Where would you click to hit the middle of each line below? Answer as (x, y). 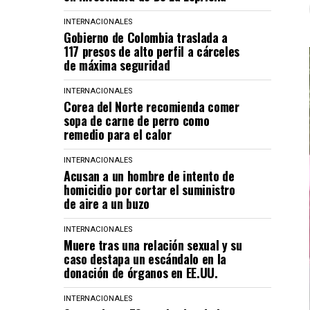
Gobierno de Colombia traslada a (146, 37)
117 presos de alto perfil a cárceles (152, 51)
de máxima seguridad (117, 65)
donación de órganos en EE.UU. (141, 273)
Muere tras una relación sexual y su (153, 245)
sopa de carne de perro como (137, 120)
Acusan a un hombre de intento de (149, 176)
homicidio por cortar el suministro (149, 190)
